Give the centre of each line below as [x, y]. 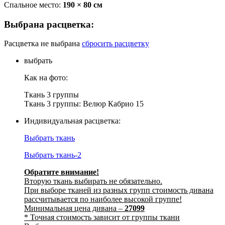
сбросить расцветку [116, 44]
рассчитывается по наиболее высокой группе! [103, 199]
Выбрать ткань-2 [53, 155]
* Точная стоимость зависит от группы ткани [102, 217]
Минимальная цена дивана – [74, 208]
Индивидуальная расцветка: [72, 121]
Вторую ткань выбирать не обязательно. [93, 181]
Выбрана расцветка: [49, 24]
